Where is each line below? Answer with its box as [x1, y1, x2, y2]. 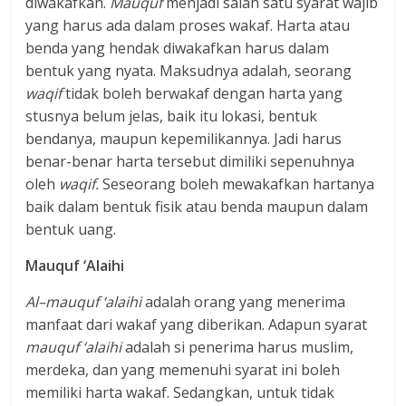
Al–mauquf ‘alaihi [25, 292, 142, 313]
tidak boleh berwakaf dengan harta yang [65, 83, 343, 104]
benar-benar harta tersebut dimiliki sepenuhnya [25, 151, 355, 172]
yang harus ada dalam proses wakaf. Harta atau [25, 15, 351, 36]
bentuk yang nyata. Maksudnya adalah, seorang [25, 61, 353, 82]
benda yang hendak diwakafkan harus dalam [25, 38, 330, 59]
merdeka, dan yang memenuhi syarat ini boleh [25, 360, 341, 381]
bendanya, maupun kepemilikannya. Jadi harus [25, 129, 343, 150]
